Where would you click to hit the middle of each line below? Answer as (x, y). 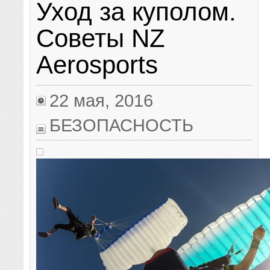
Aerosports (97, 65)
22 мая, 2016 (102, 101)
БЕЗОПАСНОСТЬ (122, 125)
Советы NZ (101, 39)
